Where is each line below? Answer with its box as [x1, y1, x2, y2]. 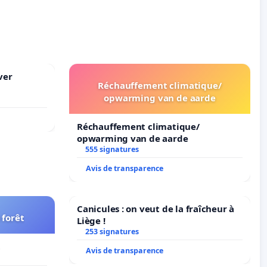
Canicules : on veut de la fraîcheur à [77, 202, 235, 215]
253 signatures [85, 226, 139, 237]
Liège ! [77, 214, 105, 226]
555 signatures [85, 144, 139, 154]
